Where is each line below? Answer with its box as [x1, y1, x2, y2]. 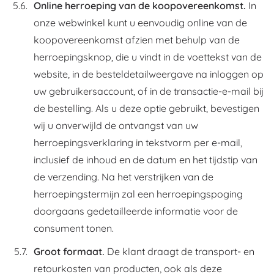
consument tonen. [34, 222, 114, 234]
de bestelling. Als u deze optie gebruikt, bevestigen [34, 102, 259, 114]
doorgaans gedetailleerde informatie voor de [34, 205, 238, 217]
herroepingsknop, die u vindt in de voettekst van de [34, 51, 262, 63]
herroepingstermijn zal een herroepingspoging [34, 188, 243, 200]
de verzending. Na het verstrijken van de [34, 171, 213, 183]
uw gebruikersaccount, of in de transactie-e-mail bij [34, 85, 264, 97]
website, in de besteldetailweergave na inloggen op [34, 68, 264, 80]
